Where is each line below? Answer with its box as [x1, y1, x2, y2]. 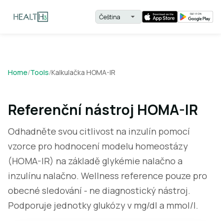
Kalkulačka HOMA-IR [51, 68, 115, 77]
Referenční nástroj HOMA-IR [8, 100, 198, 119]
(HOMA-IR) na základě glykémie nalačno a [8, 155, 183, 167]
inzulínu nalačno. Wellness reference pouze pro [8, 170, 207, 182]
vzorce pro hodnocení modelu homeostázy [8, 140, 188, 152]
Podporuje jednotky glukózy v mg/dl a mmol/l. [8, 199, 198, 211]
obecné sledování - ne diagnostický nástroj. [8, 184, 190, 196]
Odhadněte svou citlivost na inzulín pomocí [8, 125, 190, 137]
